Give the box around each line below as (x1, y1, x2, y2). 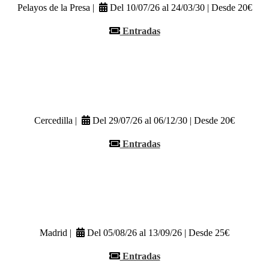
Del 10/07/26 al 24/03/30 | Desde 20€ (107, 2, 252, 13)
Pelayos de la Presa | (17, 2, 99, 13)
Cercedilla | (34, 115, 82, 125)
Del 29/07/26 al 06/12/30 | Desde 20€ (90, 115, 235, 125)
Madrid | (40, 228, 76, 238)
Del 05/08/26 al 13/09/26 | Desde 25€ (85, 228, 229, 238)
